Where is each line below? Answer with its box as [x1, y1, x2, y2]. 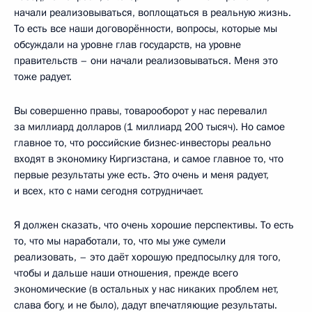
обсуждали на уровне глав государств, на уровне [14, 38, 241, 52]
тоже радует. [14, 70, 72, 84]
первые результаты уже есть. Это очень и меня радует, [14, 168, 269, 182]
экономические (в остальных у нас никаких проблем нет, [14, 282, 279, 296]
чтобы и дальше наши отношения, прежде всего [14, 266, 238, 280]
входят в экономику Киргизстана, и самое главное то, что [14, 152, 283, 166]
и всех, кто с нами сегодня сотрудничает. [14, 184, 203, 198]
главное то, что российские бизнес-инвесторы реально [14, 136, 271, 150]
